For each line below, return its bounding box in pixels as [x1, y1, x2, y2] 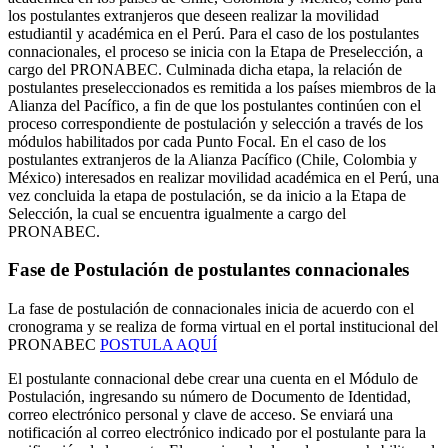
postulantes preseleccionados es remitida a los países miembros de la [8, 78, 436, 96]
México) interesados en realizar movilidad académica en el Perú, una [8, 168, 439, 186]
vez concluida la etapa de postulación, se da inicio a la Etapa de [8, 186, 406, 204]
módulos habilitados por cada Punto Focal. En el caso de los [8, 132, 386, 150]
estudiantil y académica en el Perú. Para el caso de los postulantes [8, 24, 419, 42]
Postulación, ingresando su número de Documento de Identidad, [8, 388, 411, 406]
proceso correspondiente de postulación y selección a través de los [8, 114, 423, 132]
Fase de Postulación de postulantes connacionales [8, 259, 409, 281]
